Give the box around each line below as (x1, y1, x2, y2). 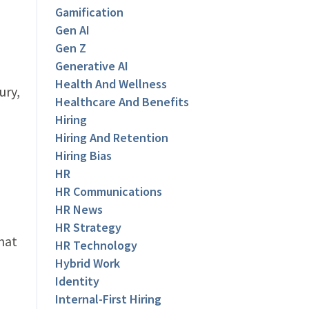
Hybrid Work (55, 255, 121, 272)
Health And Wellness (55, 76, 168, 92)
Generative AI (55, 58, 129, 74)
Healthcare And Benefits (55, 94, 190, 110)
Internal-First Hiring (55, 291, 162, 308)
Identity (55, 273, 100, 290)
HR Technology (55, 237, 138, 254)
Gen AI (55, 22, 90, 39)
